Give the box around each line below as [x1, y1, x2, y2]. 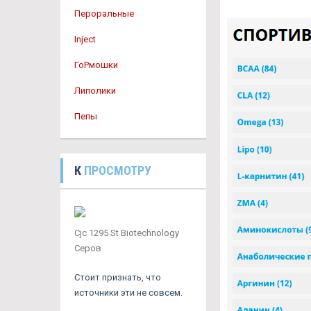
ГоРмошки [74, 60, 118, 70]
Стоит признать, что [74, 272, 161, 283]
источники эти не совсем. [74, 287, 183, 298]
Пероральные [74, 8, 134, 19]
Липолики [74, 85, 116, 96]
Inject [74, 34, 96, 44]
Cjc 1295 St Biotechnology [74, 228, 179, 238]
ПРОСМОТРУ [84, 163, 151, 178]
